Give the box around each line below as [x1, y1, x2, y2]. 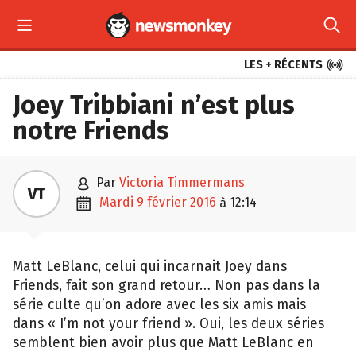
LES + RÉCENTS [244, 58, 323, 72]
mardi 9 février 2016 [110, 195, 216, 210]
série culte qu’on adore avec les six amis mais [13, 296, 306, 313]
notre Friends [13, 115, 169, 145]
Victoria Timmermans [119, 175, 245, 190]
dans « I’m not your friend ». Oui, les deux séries [13, 315, 324, 332]
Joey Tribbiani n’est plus [13, 90, 295, 120]
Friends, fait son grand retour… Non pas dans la [13, 277, 320, 294]
